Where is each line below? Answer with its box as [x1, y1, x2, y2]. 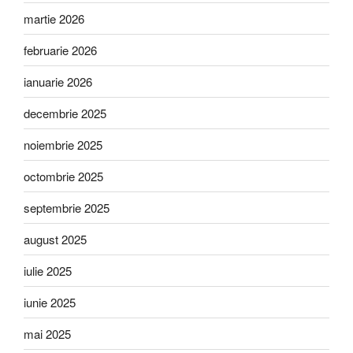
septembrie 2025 [24, 199, 110, 216]
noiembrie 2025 [24, 136, 102, 153]
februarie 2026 [24, 41, 97, 58]
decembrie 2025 [24, 104, 106, 121]
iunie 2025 [24, 293, 76, 310]
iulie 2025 [24, 262, 72, 279]
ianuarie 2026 [24, 72, 92, 90]
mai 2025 [24, 325, 71, 342]
